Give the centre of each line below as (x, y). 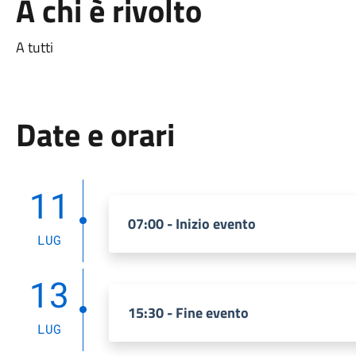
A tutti (36, 47)
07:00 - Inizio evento (192, 224)
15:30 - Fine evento (188, 313)
